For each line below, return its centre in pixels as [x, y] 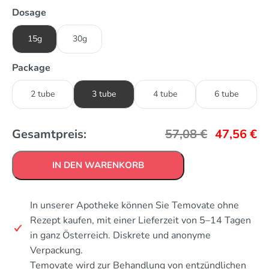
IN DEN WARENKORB [98, 165]
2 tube [43, 94]
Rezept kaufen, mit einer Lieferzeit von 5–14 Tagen [141, 221]
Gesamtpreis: [49, 134]
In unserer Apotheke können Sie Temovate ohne [134, 206]
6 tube [226, 94]
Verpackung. [56, 251]
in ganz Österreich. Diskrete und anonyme [120, 236]
